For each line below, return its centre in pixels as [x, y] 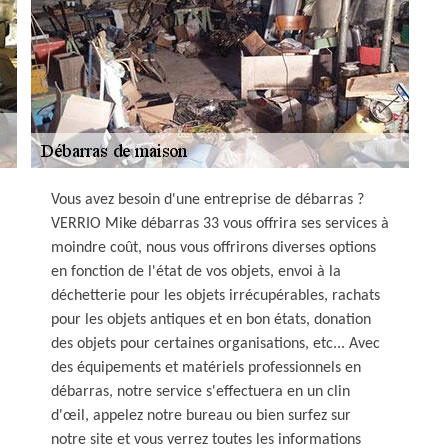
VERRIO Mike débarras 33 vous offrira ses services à [220, 224]
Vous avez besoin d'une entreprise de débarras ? [207, 200]
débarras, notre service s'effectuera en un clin [200, 392]
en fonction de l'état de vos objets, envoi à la [196, 272]
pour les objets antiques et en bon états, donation [211, 320]
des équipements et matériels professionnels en [206, 368]
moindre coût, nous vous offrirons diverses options [213, 248]
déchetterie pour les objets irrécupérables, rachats [215, 296]
